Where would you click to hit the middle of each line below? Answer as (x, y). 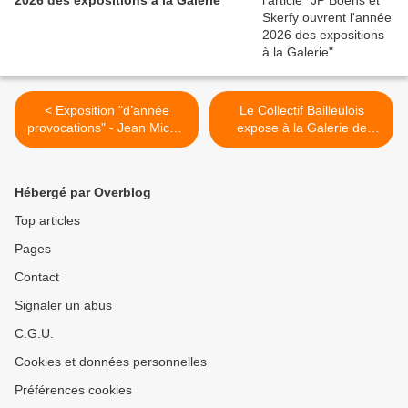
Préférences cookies (73, 390)
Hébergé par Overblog (83, 193)
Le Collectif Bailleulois (301, 111)
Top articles (47, 221)
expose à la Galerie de (301, 128)
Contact (37, 277)
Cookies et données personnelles (111, 362)
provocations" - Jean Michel (107, 128)
